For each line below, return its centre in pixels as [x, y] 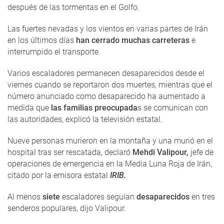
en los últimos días [42, 40]
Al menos [24, 197]
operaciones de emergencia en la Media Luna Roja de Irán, [110, 164]
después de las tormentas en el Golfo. [73, 7]
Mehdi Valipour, [160, 152]
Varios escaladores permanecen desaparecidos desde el [106, 73]
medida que [28, 108]
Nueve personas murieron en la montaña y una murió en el [110, 141]
